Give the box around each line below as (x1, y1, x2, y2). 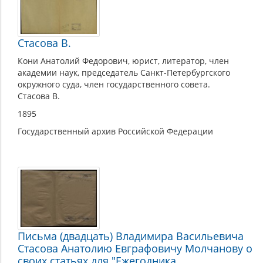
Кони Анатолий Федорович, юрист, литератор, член (18, 55, 229, 66)
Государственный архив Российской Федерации (18, 125, 213, 137)
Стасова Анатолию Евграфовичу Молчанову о (18, 241, 252, 256)
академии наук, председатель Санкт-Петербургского (18, 66, 230, 78)
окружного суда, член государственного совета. (18, 78, 210, 90)
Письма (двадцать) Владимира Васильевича (18, 229, 244, 244)
